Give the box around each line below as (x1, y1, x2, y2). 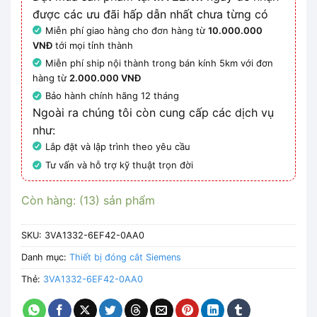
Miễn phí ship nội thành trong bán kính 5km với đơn (45, 57, 274, 69)
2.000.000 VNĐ (69, 72, 141, 84)
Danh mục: (21, 251, 69, 263)
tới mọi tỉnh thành (52, 40, 133, 52)
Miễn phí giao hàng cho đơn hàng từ (45, 24, 209, 36)
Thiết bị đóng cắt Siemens (69, 251, 181, 263)
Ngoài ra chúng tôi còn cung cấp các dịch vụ (33, 105, 274, 120)
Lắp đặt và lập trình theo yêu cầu (45, 140, 191, 152)
